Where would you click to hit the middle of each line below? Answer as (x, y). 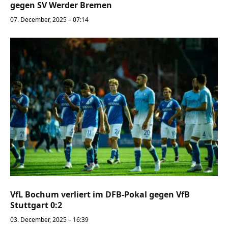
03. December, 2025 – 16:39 (49, 219)
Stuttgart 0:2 (36, 205)
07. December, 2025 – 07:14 (49, 20)
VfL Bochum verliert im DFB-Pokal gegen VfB (100, 194)
